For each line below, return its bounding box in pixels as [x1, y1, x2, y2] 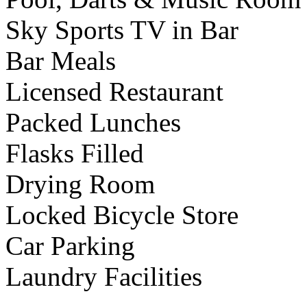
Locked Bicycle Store [5, 200, 238, 230]
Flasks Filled [5, 138, 144, 169]
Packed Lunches [5, 108, 181, 138]
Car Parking [5, 231, 135, 261]
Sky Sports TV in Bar [5, 15, 238, 45]
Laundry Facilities [5, 262, 202, 292]
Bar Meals [5, 46, 116, 76]
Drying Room [5, 169, 155, 199]
